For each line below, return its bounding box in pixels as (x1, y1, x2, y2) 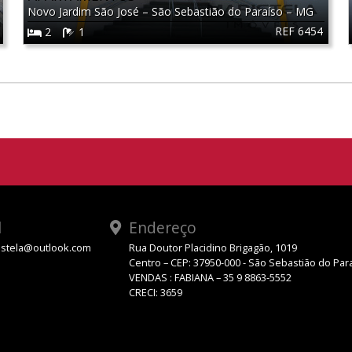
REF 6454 (274, 24, 323, 39)
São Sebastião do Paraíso (152, 3, 287, 19)
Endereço (125, 217, 197, 239)
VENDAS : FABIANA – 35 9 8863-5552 (129, 270, 291, 285)
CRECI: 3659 (129, 285, 182, 300)
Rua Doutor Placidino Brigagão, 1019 (129, 240, 297, 255)
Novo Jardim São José (27, 3, 143, 19)
